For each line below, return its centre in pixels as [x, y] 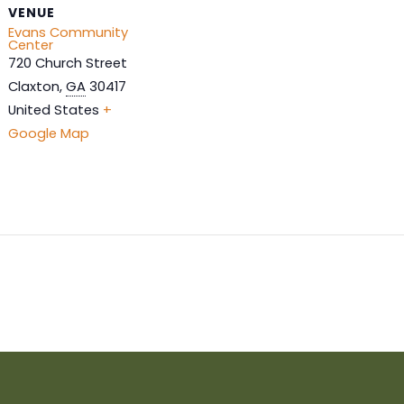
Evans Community [68, 33]
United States [53, 110]
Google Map [48, 134]
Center [30, 46]
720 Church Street [67, 64]
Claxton [33, 87]
